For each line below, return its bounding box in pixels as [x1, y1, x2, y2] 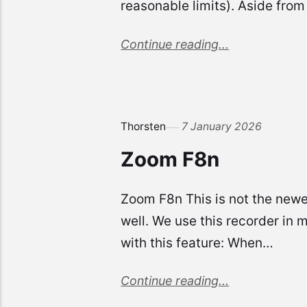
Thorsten [121, 120, 167, 134]
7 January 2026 [182, 120, 262, 134]
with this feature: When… [121, 234, 274, 251]
